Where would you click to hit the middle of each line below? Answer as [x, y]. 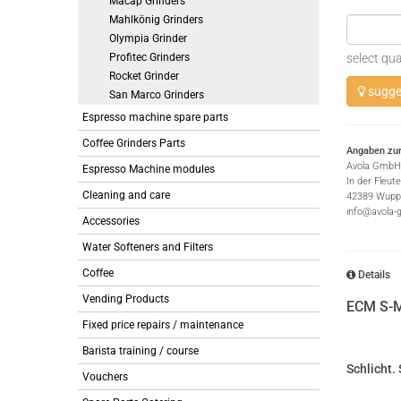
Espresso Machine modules [149, 169]
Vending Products [126, 299]
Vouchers [105, 377]
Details [373, 275]
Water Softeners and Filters [148, 247]
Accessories [111, 221]
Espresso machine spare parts [155, 117]
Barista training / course [141, 351]
